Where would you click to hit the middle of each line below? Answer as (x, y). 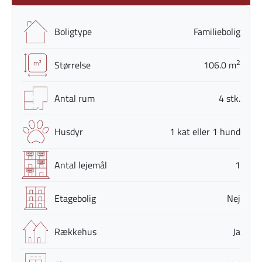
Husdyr (69, 131)
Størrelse (73, 65)
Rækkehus (75, 231)
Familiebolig (217, 31)
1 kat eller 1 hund (205, 131)
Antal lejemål (81, 165)
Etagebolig (75, 198)
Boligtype (73, 31)
